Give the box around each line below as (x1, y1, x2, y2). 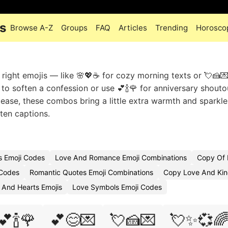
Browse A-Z (10, 23, 53, 33)
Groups (61, 23, 88, 33)
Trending (155, 23, 188, 33)
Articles (119, 23, 147, 33)
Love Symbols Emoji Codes (72, 183, 162, 191)
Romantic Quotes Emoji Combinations (30, 168, 153, 177)
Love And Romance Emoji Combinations (55, 153, 187, 162)
